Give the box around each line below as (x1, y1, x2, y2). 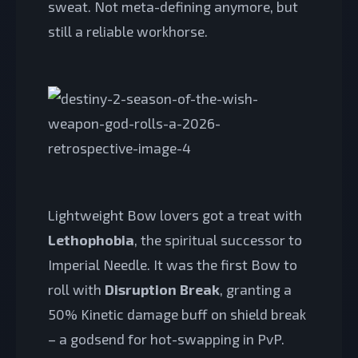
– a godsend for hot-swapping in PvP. (48, 329, 284, 348)
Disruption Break (105, 280, 220, 298)
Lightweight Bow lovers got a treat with (48, 205, 302, 224)
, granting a (220, 280, 292, 298)
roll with (48, 280, 105, 298)
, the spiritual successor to (134, 230, 302, 249)
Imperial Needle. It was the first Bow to (48, 255, 297, 273)
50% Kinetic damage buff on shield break (48, 304, 306, 323)
